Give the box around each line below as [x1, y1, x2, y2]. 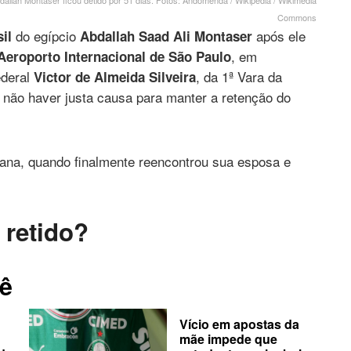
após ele [252, 26, 306, 46]
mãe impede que [179, 329, 277, 348]
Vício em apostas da [179, 314, 299, 333]
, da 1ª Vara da [196, 67, 282, 87]
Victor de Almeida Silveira [30, 67, 196, 87]
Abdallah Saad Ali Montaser [80, 27, 252, 46]
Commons [277, 11, 317, 24]
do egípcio [12, 26, 80, 46]
